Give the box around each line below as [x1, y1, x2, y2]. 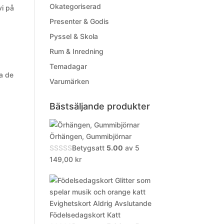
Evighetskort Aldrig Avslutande [49, 199, 151, 207]
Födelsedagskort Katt [49, 210, 120, 219]
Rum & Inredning [49, 47, 103, 55]
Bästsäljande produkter [49, 101, 150, 111]
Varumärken [49, 77, 89, 85]
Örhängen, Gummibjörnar [49, 132, 131, 140]
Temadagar [49, 62, 87, 70]
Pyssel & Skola [49, 32, 98, 40]
